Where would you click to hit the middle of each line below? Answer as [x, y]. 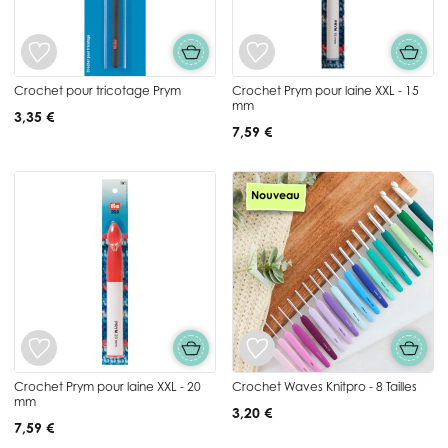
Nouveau [275, 195]
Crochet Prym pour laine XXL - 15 [325, 90]
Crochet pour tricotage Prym [97, 90]
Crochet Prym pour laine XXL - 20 [107, 386]
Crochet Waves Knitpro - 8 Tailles [324, 386]
